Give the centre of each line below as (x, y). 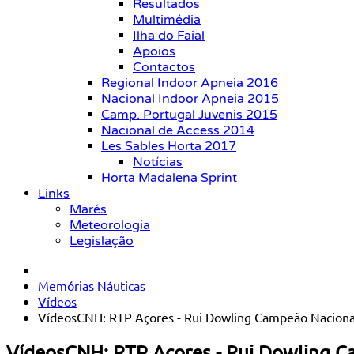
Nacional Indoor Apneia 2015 (190, 99)
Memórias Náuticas (92, 285)
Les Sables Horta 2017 (169, 146)
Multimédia (167, 20)
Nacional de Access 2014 (178, 130)
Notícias (158, 162)
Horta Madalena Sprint (169, 178)
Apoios (154, 51)
